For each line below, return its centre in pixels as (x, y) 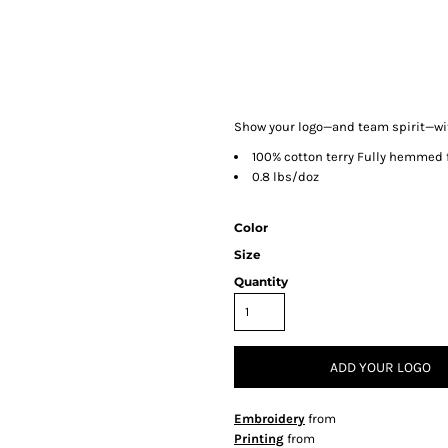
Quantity (261, 281)
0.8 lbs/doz (285, 176)
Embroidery (269, 418)
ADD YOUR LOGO (380, 368)
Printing (259, 438)
